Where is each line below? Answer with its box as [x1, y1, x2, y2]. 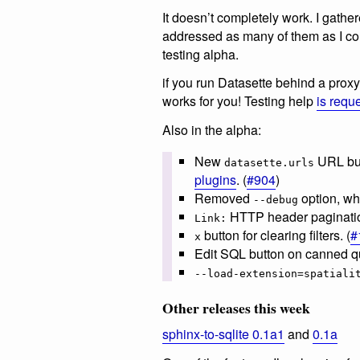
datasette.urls [224, 157, 314, 170]
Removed [194, 189, 253, 208]
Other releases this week [162, 297, 310, 319]
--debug [253, 194, 298, 207]
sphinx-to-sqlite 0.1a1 [162, 325, 284, 344]
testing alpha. [162, 44, 239, 63]
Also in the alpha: [162, 121, 261, 140]
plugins [194, 170, 236, 190]
